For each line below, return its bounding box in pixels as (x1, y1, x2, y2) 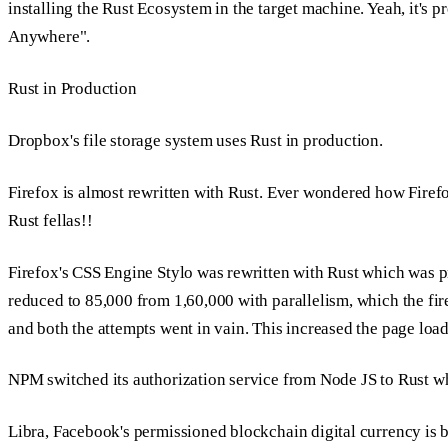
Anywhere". (8, 27, 91, 47)
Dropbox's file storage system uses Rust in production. (8, 130, 383, 150)
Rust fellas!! (8, 210, 93, 230)
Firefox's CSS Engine (8, 262, 158, 282)
